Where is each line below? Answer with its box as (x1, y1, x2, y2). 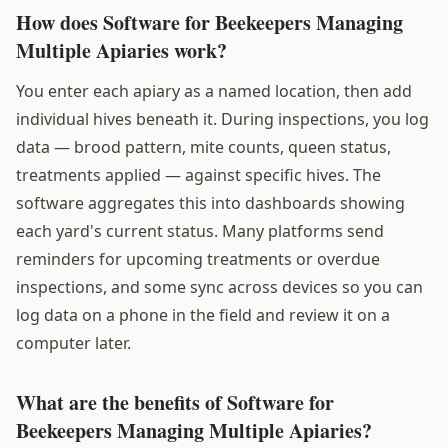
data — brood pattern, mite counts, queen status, (16, 135, 391, 158)
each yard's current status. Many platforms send (16, 219, 384, 242)
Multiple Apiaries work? (16, 35, 227, 65)
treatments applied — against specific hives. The (16, 163, 381, 186)
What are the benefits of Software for (16, 387, 334, 417)
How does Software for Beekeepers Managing (16, 7, 403, 37)
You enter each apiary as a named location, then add (16, 79, 412, 102)
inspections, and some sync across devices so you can (16, 275, 423, 298)
